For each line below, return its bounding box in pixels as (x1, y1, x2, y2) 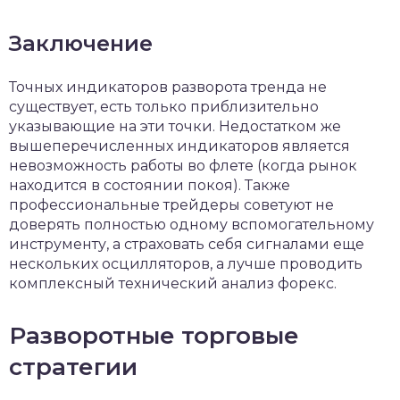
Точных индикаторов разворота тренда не (9, 79, 327, 96)
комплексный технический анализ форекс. (9, 275, 337, 292)
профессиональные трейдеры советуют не (9, 196, 334, 213)
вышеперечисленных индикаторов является (9, 137, 350, 154)
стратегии (9, 353, 137, 381)
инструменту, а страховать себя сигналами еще (9, 236, 364, 253)
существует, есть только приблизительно (9, 98, 319, 115)
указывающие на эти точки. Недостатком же (9, 118, 341, 135)
